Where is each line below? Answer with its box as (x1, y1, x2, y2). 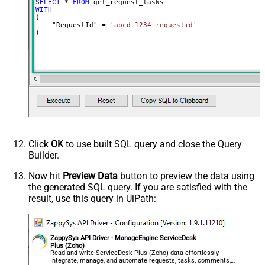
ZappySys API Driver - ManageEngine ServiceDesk (50, 234, 197, 242)
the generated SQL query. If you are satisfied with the (28, 181, 247, 193)
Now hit (28, 170, 63, 182)
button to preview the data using (118, 170, 254, 182)
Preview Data (63, 170, 118, 182)
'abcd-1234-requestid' (109, 21, 197, 29)
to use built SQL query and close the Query (63, 138, 242, 150)
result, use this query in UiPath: (28, 192, 156, 204)
